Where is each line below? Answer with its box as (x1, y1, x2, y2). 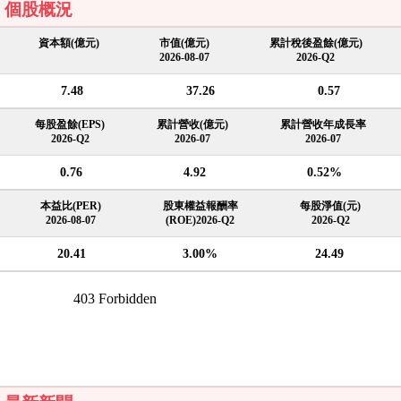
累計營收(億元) (157, 118, 228, 131)
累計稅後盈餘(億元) (269, 37, 363, 49)
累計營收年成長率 (280, 118, 366, 131)
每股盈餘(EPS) (35, 118, 105, 131)
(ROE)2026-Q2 (166, 214, 235, 226)
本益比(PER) (39, 200, 101, 212)
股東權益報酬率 (162, 200, 238, 212)
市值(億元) (159, 37, 209, 49)
